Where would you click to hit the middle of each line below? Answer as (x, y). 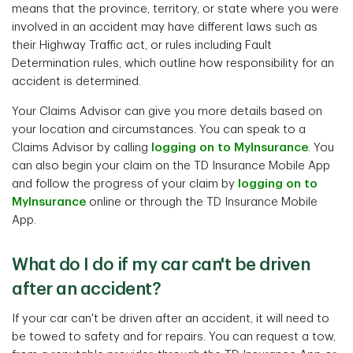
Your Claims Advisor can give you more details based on (167, 111)
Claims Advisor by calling (82, 148)
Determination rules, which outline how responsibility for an (173, 63)
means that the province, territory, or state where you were (175, 9)
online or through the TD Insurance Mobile (202, 202)
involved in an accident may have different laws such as (165, 27)
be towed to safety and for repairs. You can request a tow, (174, 337)
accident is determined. (76, 82)
